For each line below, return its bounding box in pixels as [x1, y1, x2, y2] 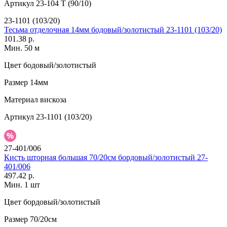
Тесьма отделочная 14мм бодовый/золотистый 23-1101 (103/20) [4, 25, 222, 34]
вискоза [38, 95, 66, 104]
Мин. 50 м [4, 44, 40, 53]
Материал [4, 95, 38, 104]
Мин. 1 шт [4, 180, 40, 190]
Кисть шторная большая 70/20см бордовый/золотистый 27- [4, 153, 208, 162]
